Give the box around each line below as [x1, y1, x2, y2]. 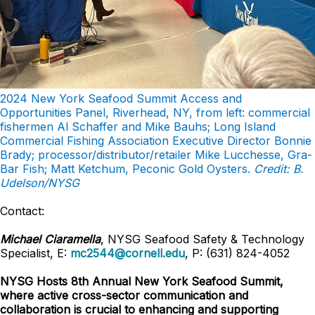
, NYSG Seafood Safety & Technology [101, 232, 304, 246]
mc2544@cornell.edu [70, 246, 185, 260]
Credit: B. [254, 162, 304, 176]
